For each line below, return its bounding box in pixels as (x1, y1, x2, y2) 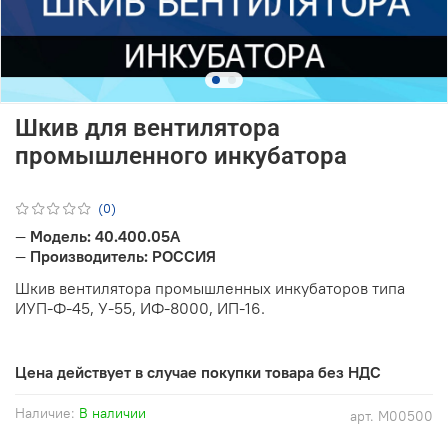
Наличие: (15, 403, 75, 422)
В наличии (79, 403, 146, 422)
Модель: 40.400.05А (30, 225, 180, 246)
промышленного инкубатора (15, 141, 347, 170)
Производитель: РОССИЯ (30, 245, 216, 266)
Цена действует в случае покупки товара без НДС (15, 361, 381, 382)
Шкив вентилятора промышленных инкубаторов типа (15, 277, 405, 298)
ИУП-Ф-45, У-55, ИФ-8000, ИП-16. (15, 297, 265, 318)
